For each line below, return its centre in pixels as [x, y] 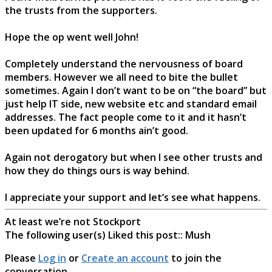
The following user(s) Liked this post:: [95, 235]
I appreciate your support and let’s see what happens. [133, 197]
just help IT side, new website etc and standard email [131, 104]
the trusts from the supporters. [81, 10]
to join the [195, 258]
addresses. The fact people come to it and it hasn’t [126, 117]
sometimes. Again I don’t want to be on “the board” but [136, 90]
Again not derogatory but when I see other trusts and [134, 157]
